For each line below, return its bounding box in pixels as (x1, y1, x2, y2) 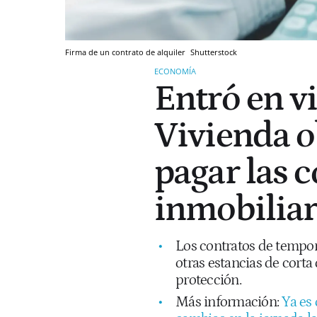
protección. (175, 271, 241, 289)
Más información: (175, 293, 282, 311)
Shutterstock (190, 46, 237, 57)
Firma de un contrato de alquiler (65, 46, 188, 57)
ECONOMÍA (154, 65, 196, 76)
